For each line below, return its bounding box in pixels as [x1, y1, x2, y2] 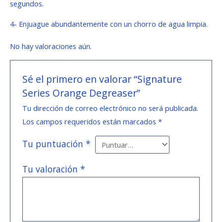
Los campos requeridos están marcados [22, 116, 159, 126]
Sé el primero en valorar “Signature [22, 72, 182, 86]
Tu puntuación [22, 137, 86, 150]
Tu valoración [22, 163, 81, 175]
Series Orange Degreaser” [22, 86, 141, 100]
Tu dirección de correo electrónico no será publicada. [22, 103, 199, 113]
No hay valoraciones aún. [10, 41, 92, 51]
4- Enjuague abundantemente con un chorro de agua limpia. [10, 19, 208, 29]
